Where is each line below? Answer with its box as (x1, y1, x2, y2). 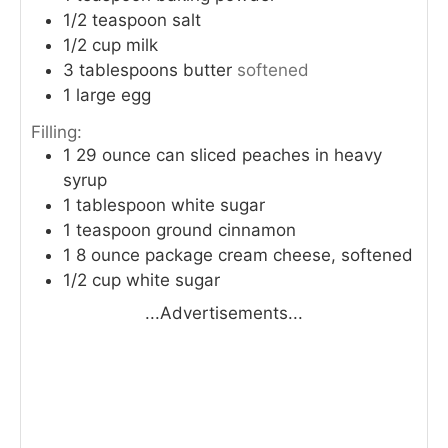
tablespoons (79, 59, 178, 80)
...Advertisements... (145, 303, 303, 324)
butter (183, 59, 232, 80)
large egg (76, 84, 151, 105)
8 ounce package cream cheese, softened (76, 245, 413, 266)
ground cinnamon (156, 220, 296, 241)
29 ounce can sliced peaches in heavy (76, 145, 382, 166)
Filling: (31, 122, 82, 143)
